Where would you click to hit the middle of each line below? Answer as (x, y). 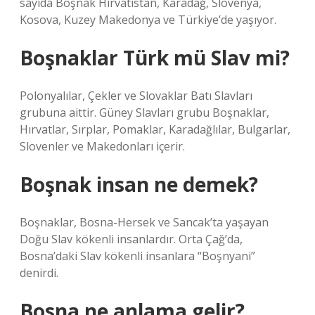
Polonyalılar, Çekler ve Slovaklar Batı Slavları (136, 96)
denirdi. (39, 273)
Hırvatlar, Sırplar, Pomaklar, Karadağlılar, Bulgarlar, (155, 129)
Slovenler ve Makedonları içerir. (102, 146)
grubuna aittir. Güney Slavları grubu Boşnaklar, (144, 112)
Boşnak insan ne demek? (139, 184)
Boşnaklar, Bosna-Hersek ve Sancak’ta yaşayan (144, 222)
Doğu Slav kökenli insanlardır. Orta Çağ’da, (131, 239)
